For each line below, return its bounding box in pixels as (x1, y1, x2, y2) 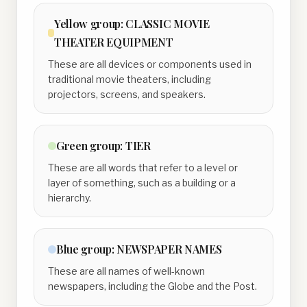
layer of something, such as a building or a (48, 177, 236, 188)
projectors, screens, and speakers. (48, 88, 206, 100)
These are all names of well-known (48, 265, 205, 277)
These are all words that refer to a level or (48, 162, 238, 173)
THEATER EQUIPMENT (53, 35, 173, 49)
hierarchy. (48, 192, 91, 204)
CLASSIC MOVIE (125, 16, 210, 31)
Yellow (53, 16, 88, 31)
